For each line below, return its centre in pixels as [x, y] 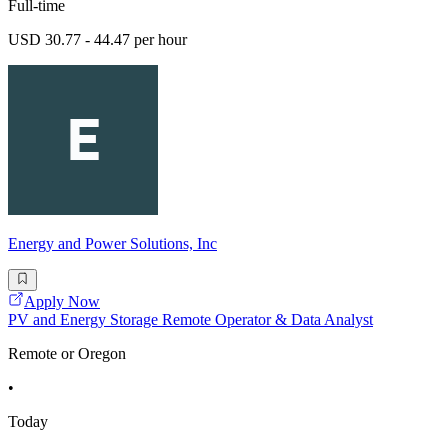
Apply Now [62, 302]
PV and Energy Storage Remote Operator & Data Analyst [190, 320]
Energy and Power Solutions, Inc [112, 243]
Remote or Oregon [67, 354]
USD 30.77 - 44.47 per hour [97, 39]
